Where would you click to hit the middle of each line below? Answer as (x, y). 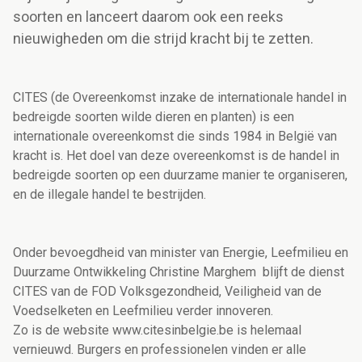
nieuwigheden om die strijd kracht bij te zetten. (163, 39)
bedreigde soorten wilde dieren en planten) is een (154, 117)
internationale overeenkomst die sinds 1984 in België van (175, 137)
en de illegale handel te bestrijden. (109, 195)
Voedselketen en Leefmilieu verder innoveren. (143, 311)
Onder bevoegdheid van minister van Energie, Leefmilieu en (181, 253)
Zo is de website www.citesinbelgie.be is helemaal (157, 330)
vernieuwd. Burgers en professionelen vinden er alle (160, 350)
